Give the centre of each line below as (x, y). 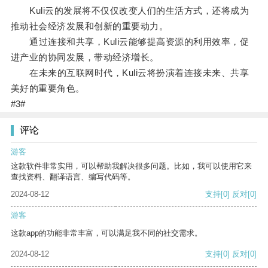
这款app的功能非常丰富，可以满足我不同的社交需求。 (106, 233)
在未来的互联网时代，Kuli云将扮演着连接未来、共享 (130, 73)
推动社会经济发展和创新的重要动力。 (89, 26)
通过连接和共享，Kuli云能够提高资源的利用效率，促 (130, 42)
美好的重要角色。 (48, 89)
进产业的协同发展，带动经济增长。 (85, 57)
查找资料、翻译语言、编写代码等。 (73, 177)
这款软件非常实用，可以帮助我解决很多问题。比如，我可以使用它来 (131, 166)
